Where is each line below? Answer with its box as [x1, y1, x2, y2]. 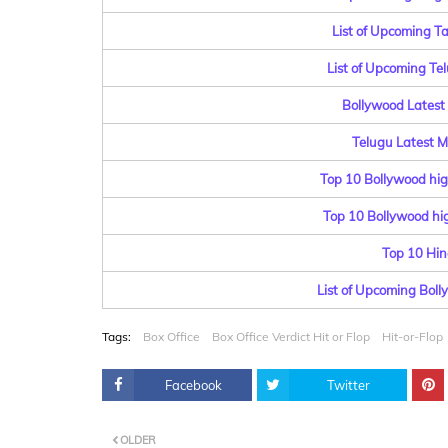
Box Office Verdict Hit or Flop [212, 329, 370, 344]
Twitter [326, 377, 370, 393]
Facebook [164, 377, 222, 393]
